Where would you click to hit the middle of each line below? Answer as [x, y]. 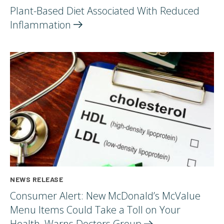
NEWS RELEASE [36, 179]
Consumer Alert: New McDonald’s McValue [105, 196]
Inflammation [42, 24]
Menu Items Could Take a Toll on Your [95, 210]
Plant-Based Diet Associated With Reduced [105, 10]
